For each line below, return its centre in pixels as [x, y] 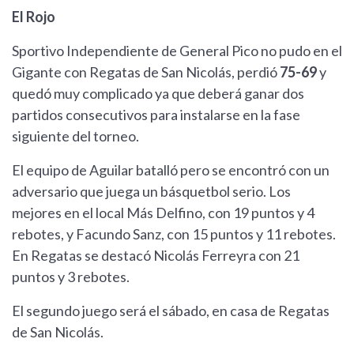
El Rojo [34, 17]
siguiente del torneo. [75, 136]
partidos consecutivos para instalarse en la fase [156, 115]
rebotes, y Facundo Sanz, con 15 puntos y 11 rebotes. [174, 234]
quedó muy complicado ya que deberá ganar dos [158, 94]
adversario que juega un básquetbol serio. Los [151, 192]
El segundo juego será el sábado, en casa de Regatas [171, 311]
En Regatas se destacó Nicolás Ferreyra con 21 [156, 256]
